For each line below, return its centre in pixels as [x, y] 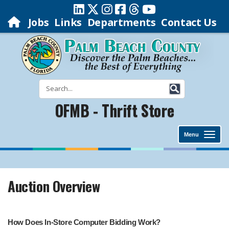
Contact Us [189, 22]
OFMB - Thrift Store [114, 110]
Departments [121, 22]
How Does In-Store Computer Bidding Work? [84, 222]
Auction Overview [54, 186]
